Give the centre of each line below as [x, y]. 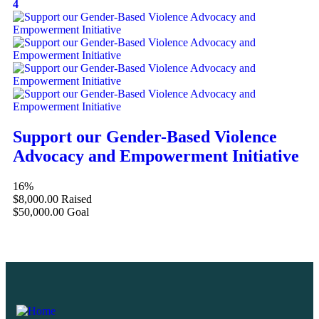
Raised [77, 199]
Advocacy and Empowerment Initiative [156, 156]
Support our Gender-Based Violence [145, 137]
